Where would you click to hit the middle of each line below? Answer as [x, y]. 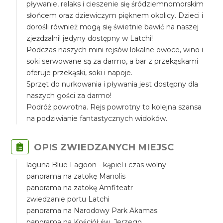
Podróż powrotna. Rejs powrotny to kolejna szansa [114, 107]
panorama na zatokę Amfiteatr [80, 188]
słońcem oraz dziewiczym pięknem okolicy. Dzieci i [115, 15]
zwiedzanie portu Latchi [68, 199]
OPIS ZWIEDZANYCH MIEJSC [104, 147]
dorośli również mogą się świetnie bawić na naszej [113, 27]
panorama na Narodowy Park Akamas [92, 211]
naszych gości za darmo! [69, 96]
